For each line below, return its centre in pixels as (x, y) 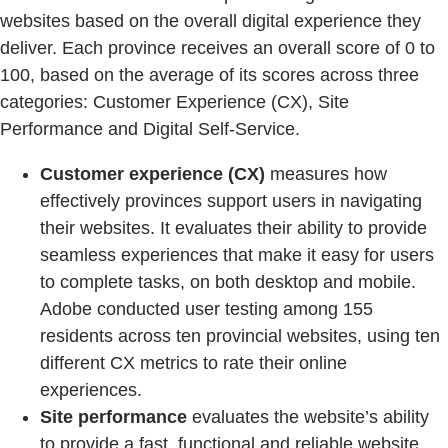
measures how (326, 174)
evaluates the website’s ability (308, 417)
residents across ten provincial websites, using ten (240, 336)
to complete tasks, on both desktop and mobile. (228, 282)
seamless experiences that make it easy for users (237, 255)
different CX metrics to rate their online (193, 363)
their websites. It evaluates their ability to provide (233, 228)
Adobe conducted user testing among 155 (206, 309)
